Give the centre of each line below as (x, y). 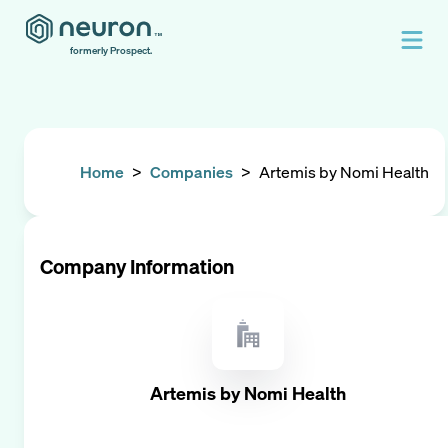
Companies (191, 172)
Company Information (137, 266)
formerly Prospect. (111, 50)
